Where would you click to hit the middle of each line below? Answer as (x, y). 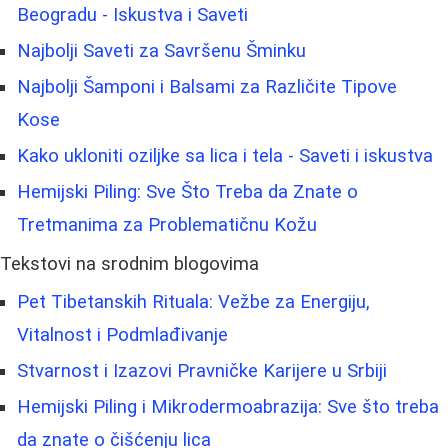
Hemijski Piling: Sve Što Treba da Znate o (187, 191)
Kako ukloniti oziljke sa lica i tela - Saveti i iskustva (225, 155)
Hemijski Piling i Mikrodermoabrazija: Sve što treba (228, 406)
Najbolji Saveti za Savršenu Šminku (161, 50)
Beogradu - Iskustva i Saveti (132, 14)
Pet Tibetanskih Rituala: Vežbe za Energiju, (193, 301)
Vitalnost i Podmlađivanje (122, 334)
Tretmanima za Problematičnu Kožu (167, 224)
